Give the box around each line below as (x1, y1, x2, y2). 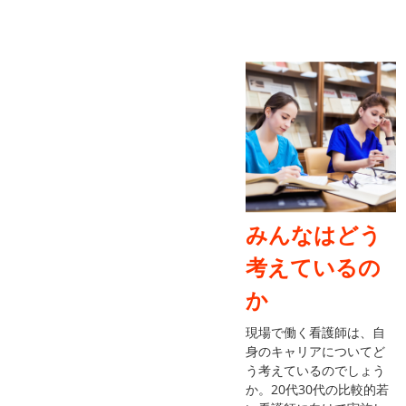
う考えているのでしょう (246, 361, 386, 379)
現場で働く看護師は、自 (246, 323, 386, 341)
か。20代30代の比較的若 (246, 380, 390, 398)
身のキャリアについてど (246, 342, 386, 360)
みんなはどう (246, 218, 382, 249)
